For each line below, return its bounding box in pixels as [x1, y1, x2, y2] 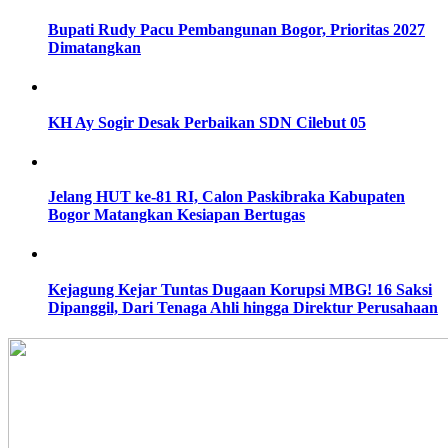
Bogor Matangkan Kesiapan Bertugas [48, 206, 305, 224]
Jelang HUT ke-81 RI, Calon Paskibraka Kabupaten [48, 188, 405, 206]
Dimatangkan [48, 39, 141, 57]
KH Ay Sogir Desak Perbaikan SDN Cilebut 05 [48, 113, 366, 131]
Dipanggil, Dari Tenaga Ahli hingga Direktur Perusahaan [48, 298, 438, 316]
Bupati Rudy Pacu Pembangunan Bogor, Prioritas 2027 [48, 21, 425, 39]
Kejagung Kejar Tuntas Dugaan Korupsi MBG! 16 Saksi [48, 280, 432, 298]
